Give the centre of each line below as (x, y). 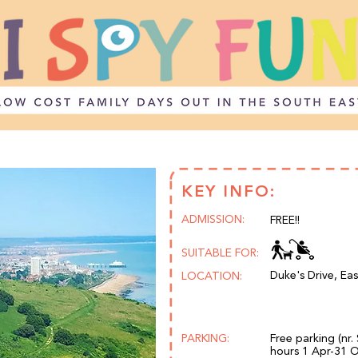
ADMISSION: (213, 219)
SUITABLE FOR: (220, 253)
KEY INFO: (229, 192)
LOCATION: (212, 276)
